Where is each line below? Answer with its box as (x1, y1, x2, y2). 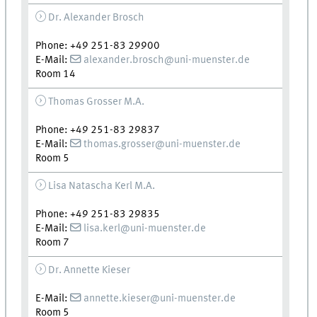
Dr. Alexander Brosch (48, 11, 144, 23)
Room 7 (35, 236, 70, 248)
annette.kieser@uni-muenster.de (83, 292, 236, 304)
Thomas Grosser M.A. (48, 96, 144, 108)
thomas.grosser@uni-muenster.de (83, 138, 241, 150)
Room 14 (35, 68, 76, 80)
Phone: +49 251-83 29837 (35, 124, 161, 136)
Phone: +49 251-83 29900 (35, 40, 161, 52)
